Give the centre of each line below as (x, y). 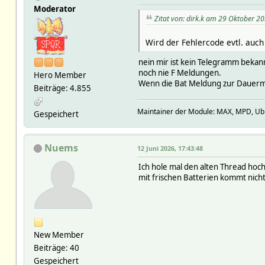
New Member (59, 235)
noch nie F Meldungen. (180, 73)
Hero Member (60, 75)
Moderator (54, 9)
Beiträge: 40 (56, 248)
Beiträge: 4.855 (62, 88)
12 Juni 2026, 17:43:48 (170, 148)
